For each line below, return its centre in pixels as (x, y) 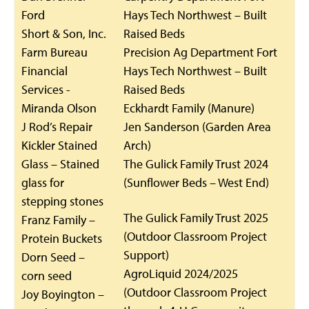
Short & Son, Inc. (64, 33)
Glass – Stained (60, 164)
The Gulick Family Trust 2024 (196, 164)
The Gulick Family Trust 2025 (196, 218)
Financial (44, 71)
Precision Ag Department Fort (200, 52)
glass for (43, 182)
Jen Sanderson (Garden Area (197, 127)
